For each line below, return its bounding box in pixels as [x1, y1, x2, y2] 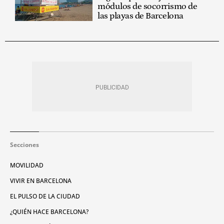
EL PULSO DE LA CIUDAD [10, 191, 80, 200]
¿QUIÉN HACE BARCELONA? [10, 207, 88, 216]
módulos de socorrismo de [97, 1, 197, 11]
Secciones [10, 140, 39, 149]
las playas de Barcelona [97, 10, 183, 21]
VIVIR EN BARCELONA [10, 176, 71, 185]
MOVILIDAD [10, 160, 43, 169]
